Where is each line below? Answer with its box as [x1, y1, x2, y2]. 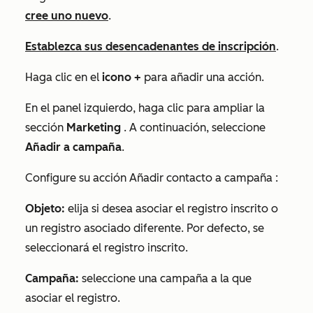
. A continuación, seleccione [124, 120, 265, 134]
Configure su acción [25, 170, 129, 184]
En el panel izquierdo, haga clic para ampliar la [25, 101, 265, 115]
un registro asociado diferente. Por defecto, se [25, 221, 264, 235]
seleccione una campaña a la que [79, 271, 252, 285]
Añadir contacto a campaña [129, 170, 272, 184]
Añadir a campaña [25, 140, 122, 154]
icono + [102, 70, 141, 84]
